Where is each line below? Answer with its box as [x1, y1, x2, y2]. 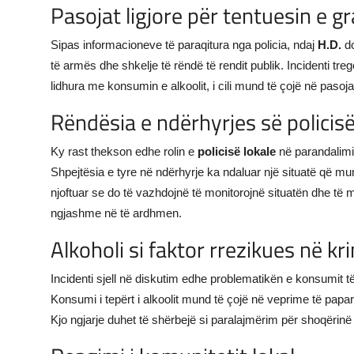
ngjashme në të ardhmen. [51, 206, 182, 220]
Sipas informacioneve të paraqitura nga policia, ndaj [51, 38, 318, 52]
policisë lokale [198, 145, 276, 159]
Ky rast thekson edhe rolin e [51, 145, 198, 159]
